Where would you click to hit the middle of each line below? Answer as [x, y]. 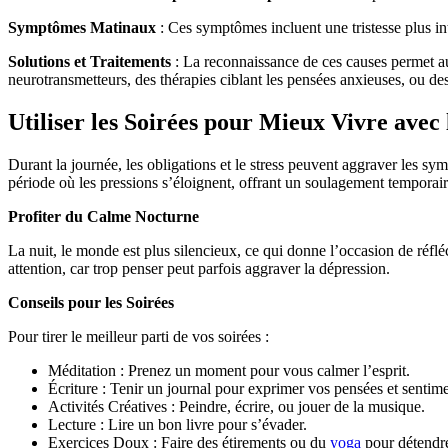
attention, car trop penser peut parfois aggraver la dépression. [199, 269]
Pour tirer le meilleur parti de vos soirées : [138, 337]
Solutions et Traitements [89, 62]
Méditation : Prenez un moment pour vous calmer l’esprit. [229, 371]
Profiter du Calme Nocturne [103, 217]
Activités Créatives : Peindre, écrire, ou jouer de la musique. [236, 407]
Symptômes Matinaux [82, 28]
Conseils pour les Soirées [91, 303]
